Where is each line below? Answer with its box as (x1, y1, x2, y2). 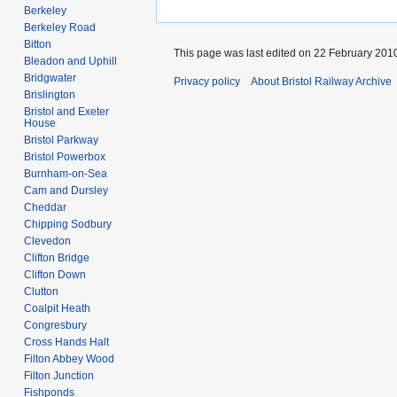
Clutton (24, 284, 59, 298)
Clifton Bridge (24, 251, 90, 264)
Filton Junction (24, 369, 95, 382)
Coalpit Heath (24, 301, 91, 315)
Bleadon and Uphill (24, 54, 118, 67)
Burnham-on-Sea (24, 167, 108, 180)
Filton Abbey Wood (24, 352, 115, 365)
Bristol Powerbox (24, 150, 106, 163)
